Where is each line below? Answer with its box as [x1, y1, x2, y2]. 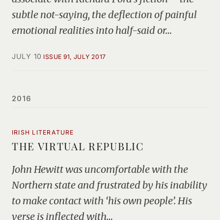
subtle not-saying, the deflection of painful [12, 8, 197, 21]
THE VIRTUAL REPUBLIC [12, 139, 144, 153]
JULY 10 [12, 52, 42, 60]
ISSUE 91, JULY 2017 [43, 53, 106, 60]
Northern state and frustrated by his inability [12, 179, 207, 191]
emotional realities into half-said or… [12, 24, 172, 36]
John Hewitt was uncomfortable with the [12, 163, 188, 175]
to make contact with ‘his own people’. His [12, 194, 192, 207]
